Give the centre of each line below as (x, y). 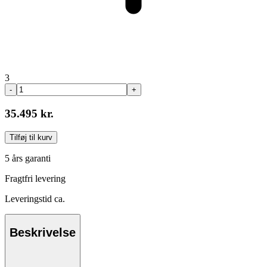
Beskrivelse (43, 232)
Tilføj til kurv (31, 138)
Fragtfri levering (35, 179)
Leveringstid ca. (35, 199)
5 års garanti (28, 159)
